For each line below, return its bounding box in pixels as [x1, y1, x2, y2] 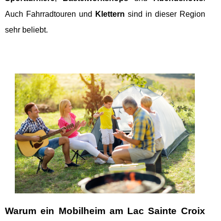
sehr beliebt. [5, 25, 48, 34]
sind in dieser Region [124, 9, 205, 18]
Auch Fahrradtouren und [5, 9, 95, 18]
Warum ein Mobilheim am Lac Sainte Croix [5, 206, 205, 217]
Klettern [95, 9, 125, 18]
